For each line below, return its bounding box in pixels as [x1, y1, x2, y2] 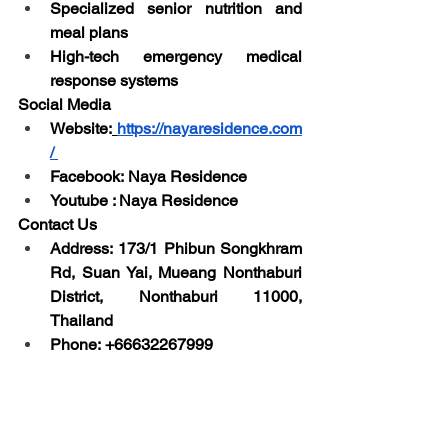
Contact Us [18, 215, 97, 235]
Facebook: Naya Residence [50, 167, 247, 187]
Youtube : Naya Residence [50, 191, 238, 211]
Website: [50, 119, 112, 139]
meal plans [50, 23, 128, 43]
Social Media [18, 95, 111, 115]
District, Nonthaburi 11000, [50, 287, 302, 307]
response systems [50, 71, 178, 91]
